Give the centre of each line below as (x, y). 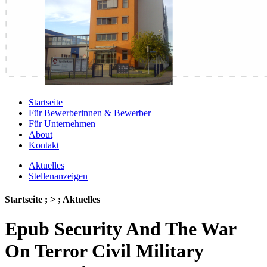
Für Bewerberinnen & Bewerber (90, 113)
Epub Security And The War (120, 229)
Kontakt (44, 145)
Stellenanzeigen (58, 176)
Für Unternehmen (62, 124)
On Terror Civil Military (104, 251)
